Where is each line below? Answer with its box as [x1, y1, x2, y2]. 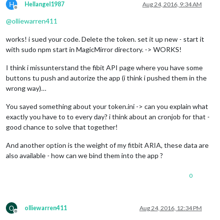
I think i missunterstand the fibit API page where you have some [6, 63, 203, 72]
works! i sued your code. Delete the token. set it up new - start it [6, 34, 204, 43]
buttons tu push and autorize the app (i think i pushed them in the [6, 73, 207, 82]
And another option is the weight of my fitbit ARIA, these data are [6, 140, 209, 149]
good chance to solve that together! [6, 122, 118, 131]
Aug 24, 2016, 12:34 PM [139, 204, 202, 212]
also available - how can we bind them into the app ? [6, 151, 163, 160]
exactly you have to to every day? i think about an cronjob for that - [6, 112, 210, 121]
